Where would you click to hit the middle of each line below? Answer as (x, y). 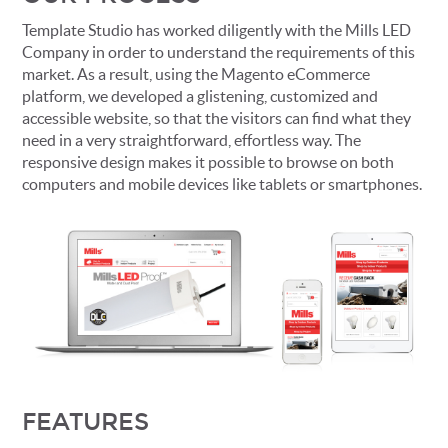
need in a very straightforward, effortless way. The (192, 139)
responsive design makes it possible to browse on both (208, 161)
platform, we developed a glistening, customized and (200, 95)
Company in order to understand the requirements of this (219, 51)
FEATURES (86, 421)
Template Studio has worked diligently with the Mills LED (217, 29)
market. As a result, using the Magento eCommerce (196, 73)
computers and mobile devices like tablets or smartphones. (222, 183)
